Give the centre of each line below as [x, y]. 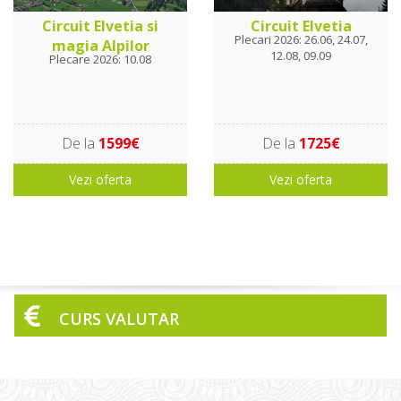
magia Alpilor [100, 46]
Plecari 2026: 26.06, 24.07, [301, 40]
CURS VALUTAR [119, 319]
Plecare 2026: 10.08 [100, 60]
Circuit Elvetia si [100, 26]
